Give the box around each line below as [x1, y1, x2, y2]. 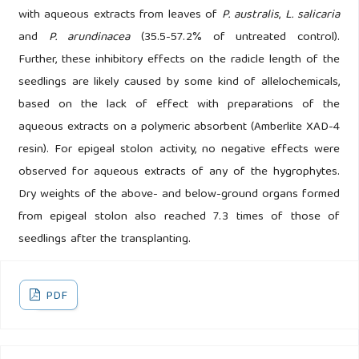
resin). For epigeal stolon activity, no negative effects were [18, 139, 341, 160]
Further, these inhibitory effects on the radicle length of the [18, 49, 341, 71]
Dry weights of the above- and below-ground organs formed [18, 184, 341, 205]
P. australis [221, 4, 280, 26]
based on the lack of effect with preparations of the [18, 94, 341, 115]
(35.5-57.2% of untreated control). [141, 26, 341, 48]
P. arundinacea [48, 26, 141, 48]
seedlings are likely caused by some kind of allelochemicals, [18, 71, 341, 93]
